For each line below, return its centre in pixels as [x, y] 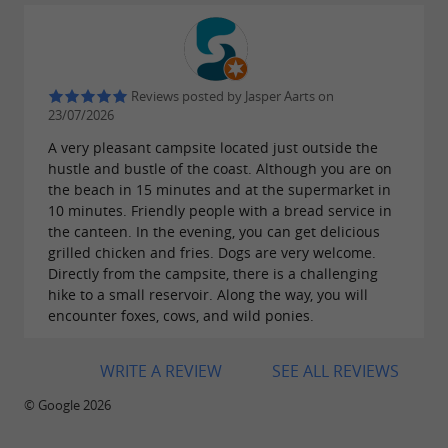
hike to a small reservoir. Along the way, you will [208, 295]
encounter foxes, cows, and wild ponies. [181, 316]
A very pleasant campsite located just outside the [213, 148]
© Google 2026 [67, 406]
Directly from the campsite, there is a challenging [213, 274]
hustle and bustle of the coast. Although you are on [220, 169]
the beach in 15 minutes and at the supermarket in [219, 190]
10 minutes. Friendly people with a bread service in [220, 211]
